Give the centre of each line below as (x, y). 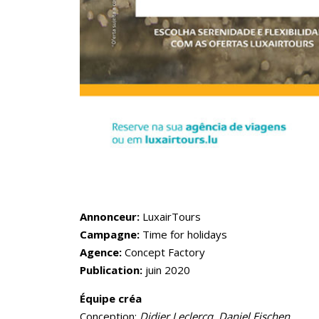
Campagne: (110, 234)
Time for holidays (183, 234)
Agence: (101, 252)
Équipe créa (111, 298)
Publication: (111, 270)
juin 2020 (166, 270)
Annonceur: (111, 216)
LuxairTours (172, 216)
